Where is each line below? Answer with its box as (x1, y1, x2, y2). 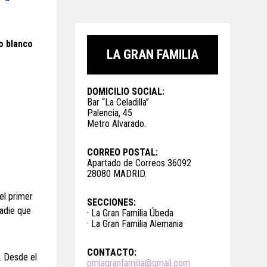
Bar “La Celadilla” (87, 97, 149, 108)
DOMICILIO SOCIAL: (87, 86, 164, 97)
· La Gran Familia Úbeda (87, 207, 173, 219)
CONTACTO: (87, 247, 136, 258)
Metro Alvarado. (87, 118, 146, 129)
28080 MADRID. (87, 168, 147, 179)
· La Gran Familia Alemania (87, 218, 183, 229)
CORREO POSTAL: (87, 147, 158, 158)
